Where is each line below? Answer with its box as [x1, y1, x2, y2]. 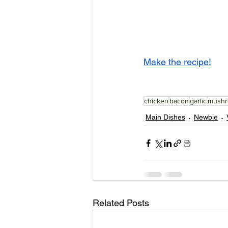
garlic [190, 97, 207, 105]
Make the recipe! [144, 56, 211, 68]
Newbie [194, 113, 218, 122]
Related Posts [93, 197, 149, 209]
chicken [144, 97, 168, 105]
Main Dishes [146, 113, 185, 122]
